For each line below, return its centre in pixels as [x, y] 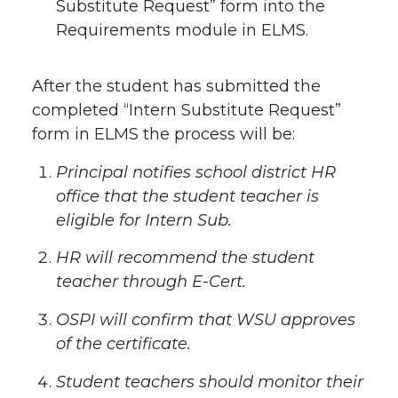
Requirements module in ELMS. [182, 30]
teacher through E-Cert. [151, 282]
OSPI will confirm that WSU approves [206, 320]
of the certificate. [123, 344]
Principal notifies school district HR [196, 172]
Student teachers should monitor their [210, 382]
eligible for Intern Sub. [144, 220]
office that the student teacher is [187, 196]
